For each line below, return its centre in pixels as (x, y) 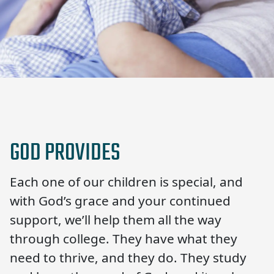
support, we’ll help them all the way (116, 220)
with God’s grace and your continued (120, 201)
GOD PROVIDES (65, 152)
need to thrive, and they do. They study (128, 258)
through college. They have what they (124, 239)
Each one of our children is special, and (126, 182)
